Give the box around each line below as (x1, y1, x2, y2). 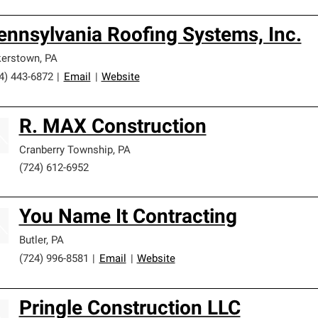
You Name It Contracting (18, 208, 237, 228)
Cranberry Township (18, 146, 113, 156)
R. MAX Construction (18, 118, 207, 138)
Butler (18, 236, 46, 246)
